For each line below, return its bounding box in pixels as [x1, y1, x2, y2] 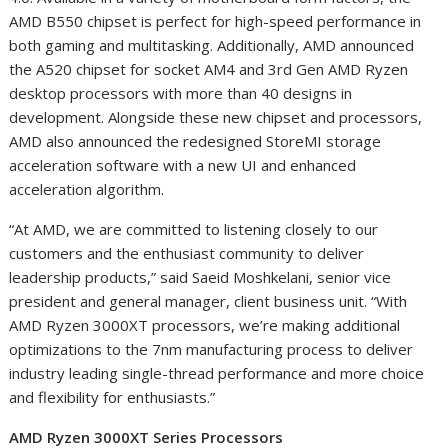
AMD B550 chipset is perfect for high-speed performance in [9, 11, 422, 32]
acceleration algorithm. [9, 179, 169, 200]
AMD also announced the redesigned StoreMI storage [9, 131, 382, 152]
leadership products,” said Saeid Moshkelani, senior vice [9, 267, 392, 288]
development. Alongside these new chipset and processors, [9, 107, 423, 128]
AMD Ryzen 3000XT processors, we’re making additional [9, 315, 401, 336]
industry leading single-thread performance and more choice [9, 363, 425, 384]
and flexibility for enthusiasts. [9, 387, 211, 408]
